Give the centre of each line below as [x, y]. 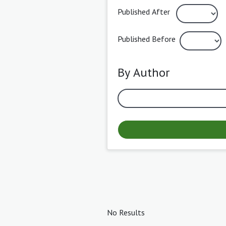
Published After [144, 11]
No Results [126, 212]
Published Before [147, 39]
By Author [144, 72]
